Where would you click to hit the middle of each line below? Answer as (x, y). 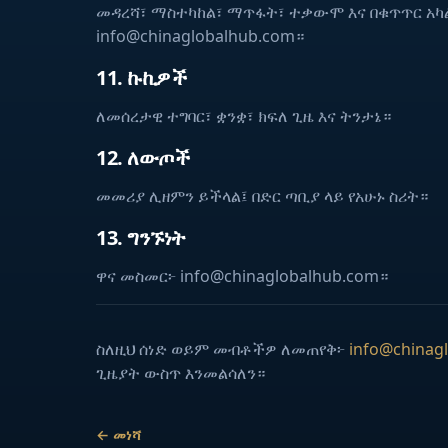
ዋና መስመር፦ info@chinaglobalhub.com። (242, 276)
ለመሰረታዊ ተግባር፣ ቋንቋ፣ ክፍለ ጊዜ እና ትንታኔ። (243, 116)
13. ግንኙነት (141, 237)
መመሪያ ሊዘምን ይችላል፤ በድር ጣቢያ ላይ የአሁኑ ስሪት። (262, 196)
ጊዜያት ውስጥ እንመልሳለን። (180, 373)
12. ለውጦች (142, 157)
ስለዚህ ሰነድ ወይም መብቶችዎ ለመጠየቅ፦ (222, 349)
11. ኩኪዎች (141, 77)
